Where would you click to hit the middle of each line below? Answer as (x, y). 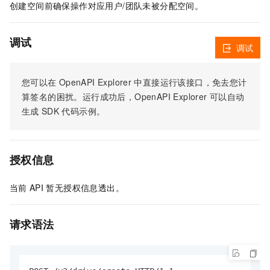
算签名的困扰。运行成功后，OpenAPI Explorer (115, 97)
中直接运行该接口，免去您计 (190, 82)
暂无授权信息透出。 (85, 188)
